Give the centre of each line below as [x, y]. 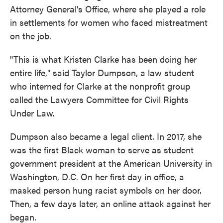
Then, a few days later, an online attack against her [110, 204]
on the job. [31, 36]
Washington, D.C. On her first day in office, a [97, 177]
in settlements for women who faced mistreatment [109, 22]
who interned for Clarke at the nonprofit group [100, 86]
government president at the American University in [111, 163]
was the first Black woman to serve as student [102, 150]
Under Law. [32, 113]
